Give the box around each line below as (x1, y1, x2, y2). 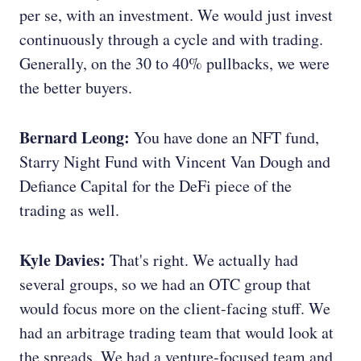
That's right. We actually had (106, 249, 298, 272)
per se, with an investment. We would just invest (19, 4, 333, 27)
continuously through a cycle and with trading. (19, 28, 323, 51)
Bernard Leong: (19, 126, 130, 150)
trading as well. (19, 199, 119, 222)
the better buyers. (19, 77, 132, 99)
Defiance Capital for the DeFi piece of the (19, 175, 292, 197)
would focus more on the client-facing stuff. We (19, 297, 330, 320)
